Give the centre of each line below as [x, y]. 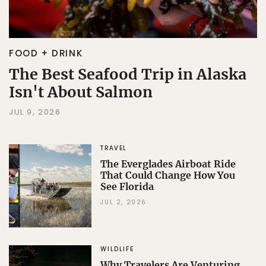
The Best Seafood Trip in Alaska [128, 75]
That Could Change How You [168, 175]
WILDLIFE [117, 249]
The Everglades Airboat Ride [168, 164]
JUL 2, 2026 [123, 202]
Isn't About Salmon [81, 92]
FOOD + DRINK [46, 53]
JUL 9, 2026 [35, 112]
